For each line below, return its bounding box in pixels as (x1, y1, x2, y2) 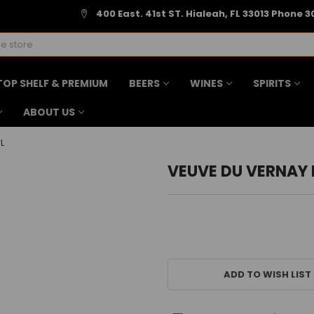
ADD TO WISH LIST (223, 267, 311, 281)
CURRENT (167, 249, 212, 263)
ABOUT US (22, 104, 75, 119)
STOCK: (167, 262, 204, 276)
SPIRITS (252, 76, 291, 90)
